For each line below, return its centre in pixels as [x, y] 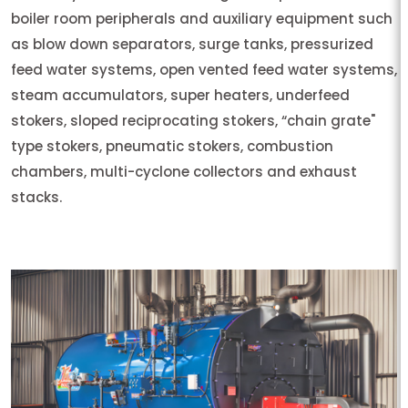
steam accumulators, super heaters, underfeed [180, 96]
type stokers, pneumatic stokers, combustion [172, 147]
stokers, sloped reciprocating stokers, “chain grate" [193, 121]
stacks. [36, 198]
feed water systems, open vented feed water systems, [204, 70]
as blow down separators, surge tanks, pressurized [192, 45]
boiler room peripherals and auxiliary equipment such [202, 19]
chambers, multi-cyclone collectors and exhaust [184, 172]
